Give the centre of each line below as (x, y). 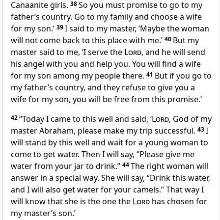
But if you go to (183, 76)
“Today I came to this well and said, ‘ (85, 119)
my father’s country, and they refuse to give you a (103, 88)
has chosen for (179, 202)
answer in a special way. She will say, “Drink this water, (110, 178)
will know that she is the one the (72, 202)
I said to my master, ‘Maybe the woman (137, 29)
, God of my (190, 119)
